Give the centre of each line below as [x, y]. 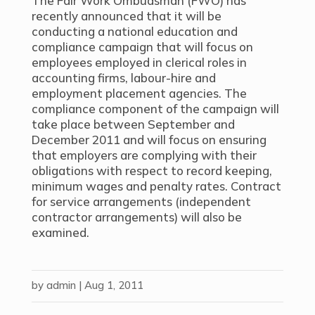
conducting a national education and [134, 31]
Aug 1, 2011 [114, 285]
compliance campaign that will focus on [142, 47]
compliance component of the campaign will [155, 109]
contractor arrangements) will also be [136, 217]
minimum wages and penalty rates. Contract [156, 186]
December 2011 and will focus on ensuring [149, 140]
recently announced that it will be [126, 16]
